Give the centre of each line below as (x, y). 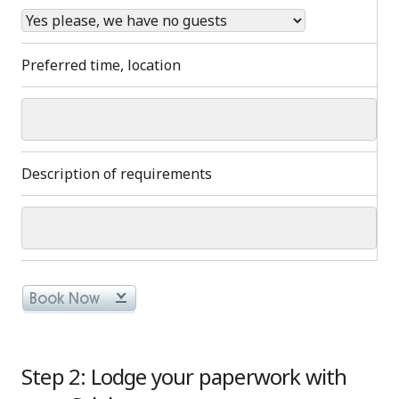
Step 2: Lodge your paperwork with (184, 376)
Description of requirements (117, 173)
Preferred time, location (101, 65)
